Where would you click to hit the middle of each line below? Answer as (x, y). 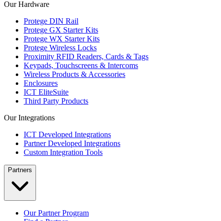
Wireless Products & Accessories (74, 74)
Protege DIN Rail (51, 21)
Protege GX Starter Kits (61, 30)
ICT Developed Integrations (67, 134)
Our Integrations (29, 118)
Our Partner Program (56, 213)
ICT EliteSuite (46, 92)
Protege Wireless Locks (60, 48)
